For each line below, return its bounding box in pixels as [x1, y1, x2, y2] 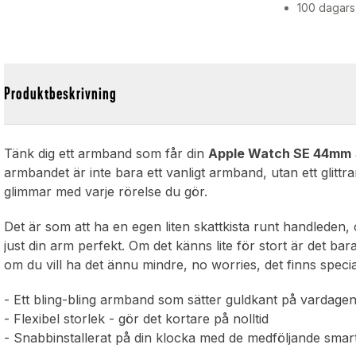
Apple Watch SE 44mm [208, 145, 352, 162]
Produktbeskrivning [4, 84, 118, 103]
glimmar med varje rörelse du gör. [4, 184, 208, 200]
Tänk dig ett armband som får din [4, 145, 209, 162]
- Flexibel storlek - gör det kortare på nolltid [4, 311, 269, 327]
